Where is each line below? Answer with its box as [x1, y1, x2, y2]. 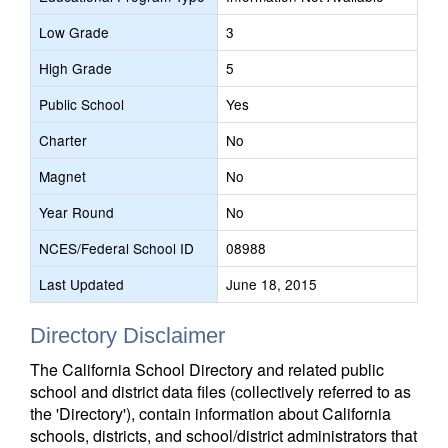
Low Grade [39, 22, 109, 42]
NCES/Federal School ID [39, 238, 194, 258]
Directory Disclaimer [30, 323, 225, 348]
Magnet [39, 166, 86, 186]
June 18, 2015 [226, 274, 317, 294]
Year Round [39, 202, 114, 222]
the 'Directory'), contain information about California [30, 402, 391, 425]
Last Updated [39, 274, 124, 294]
